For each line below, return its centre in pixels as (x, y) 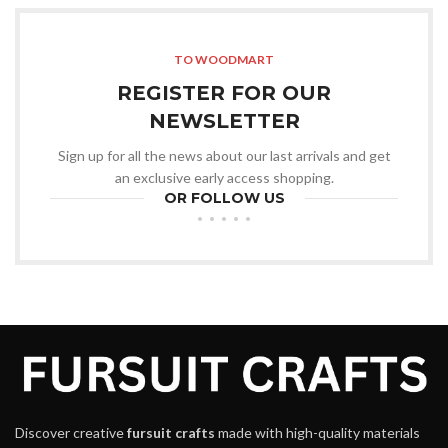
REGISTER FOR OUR (224, 93)
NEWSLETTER (224, 121)
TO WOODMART (224, 60)
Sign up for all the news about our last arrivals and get (224, 156)
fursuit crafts (171, 433)
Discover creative (71, 433)
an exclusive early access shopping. (224, 178)
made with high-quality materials (317, 433)
